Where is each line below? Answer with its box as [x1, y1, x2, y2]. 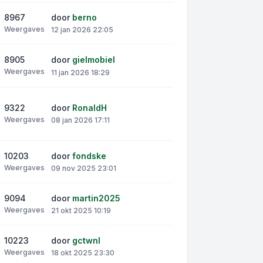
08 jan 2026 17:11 [51, 116, 110, 125]
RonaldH [72, 103, 107, 113]
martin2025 [72, 193, 120, 203]
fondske [72, 150, 106, 161]
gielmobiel [72, 55, 115, 65]
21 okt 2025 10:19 [51, 205, 111, 215]
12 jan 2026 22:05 [51, 25, 113, 35]
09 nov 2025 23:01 [51, 163, 116, 173]
